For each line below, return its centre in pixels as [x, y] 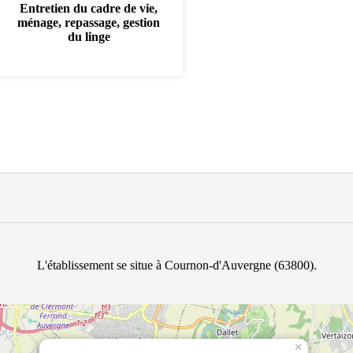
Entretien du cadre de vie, [89, 8]
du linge [89, 37]
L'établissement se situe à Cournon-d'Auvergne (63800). [176, 265]
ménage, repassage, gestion [89, 22]
